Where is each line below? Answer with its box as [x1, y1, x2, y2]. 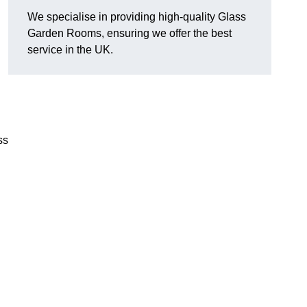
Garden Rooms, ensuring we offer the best [27, 27, 232, 40]
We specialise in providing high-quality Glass [27, 11, 246, 23]
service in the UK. [27, 44, 113, 56]
